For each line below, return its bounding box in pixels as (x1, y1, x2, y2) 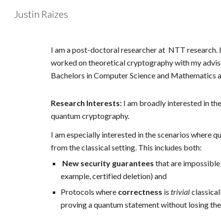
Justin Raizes (14, 8, 68, 20)
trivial (170, 187, 190, 196)
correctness (117, 187, 164, 196)
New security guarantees (62, 158, 154, 168)
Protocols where (60, 187, 118, 196)
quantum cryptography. (50, 111, 131, 120)
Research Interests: (50, 98, 123, 108)
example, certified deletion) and (60, 171, 167, 181)
